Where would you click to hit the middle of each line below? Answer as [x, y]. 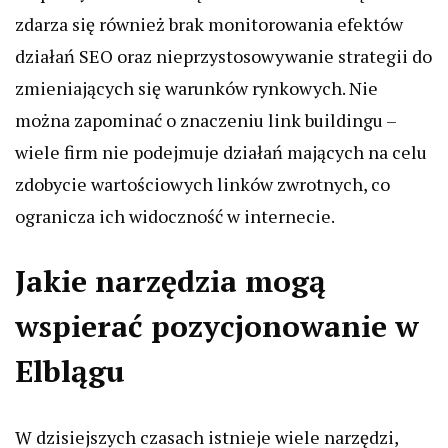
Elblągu [70, 371]
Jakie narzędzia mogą [170, 281]
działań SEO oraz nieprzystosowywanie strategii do [223, 56]
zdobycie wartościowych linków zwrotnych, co [202, 184]
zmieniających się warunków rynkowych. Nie [196, 88]
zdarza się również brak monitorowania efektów [209, 24]
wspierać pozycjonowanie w [217, 326]
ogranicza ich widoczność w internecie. [175, 216]
